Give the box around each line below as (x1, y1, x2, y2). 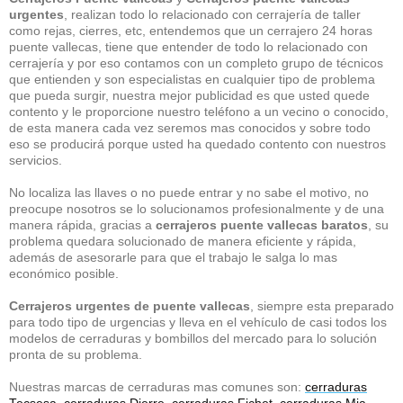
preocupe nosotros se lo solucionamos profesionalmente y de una (9, 201, 384, 216)
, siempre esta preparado (250, 299, 394, 313)
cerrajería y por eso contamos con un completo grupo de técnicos (9, 56, 383, 70)
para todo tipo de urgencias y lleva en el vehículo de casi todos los (9, 315, 387, 329)
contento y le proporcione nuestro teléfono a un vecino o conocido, (9, 104, 389, 119)
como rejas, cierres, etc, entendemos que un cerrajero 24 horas (9, 23, 372, 38)
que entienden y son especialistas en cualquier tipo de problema (9, 72, 375, 86)
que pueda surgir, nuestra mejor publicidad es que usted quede (9, 88, 370, 103)
